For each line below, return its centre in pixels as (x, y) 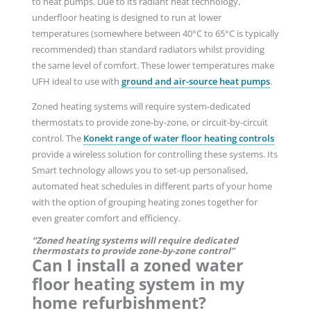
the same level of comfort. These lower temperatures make (153, 66)
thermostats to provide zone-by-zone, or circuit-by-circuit (150, 123)
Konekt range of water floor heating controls (178, 138)
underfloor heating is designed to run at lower (126, 18)
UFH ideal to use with (76, 82)
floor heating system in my (138, 284)
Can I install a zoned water (137, 265)
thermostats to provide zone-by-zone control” (133, 250)
